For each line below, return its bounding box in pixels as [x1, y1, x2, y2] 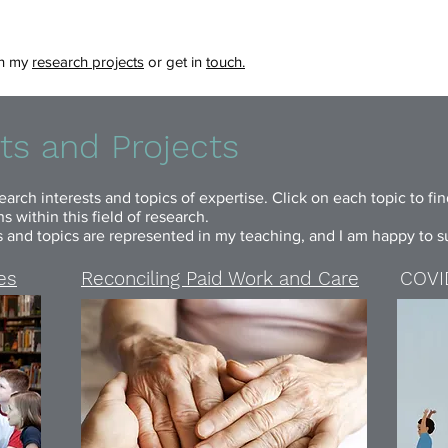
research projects [32, 53, 144, 70]
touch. [206, 53, 245, 70]
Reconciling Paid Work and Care [81, 267, 359, 290]
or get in [144, 53, 206, 70]
